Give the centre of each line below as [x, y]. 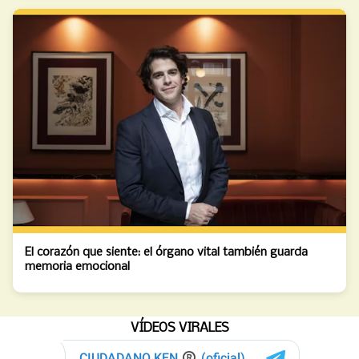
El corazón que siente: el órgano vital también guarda [166, 252]
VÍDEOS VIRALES [179, 328]
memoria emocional [77, 266]
